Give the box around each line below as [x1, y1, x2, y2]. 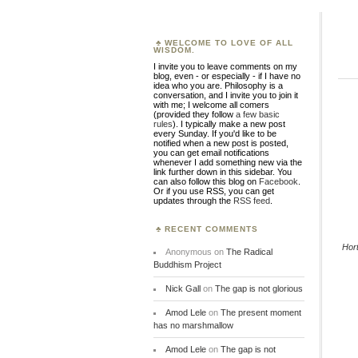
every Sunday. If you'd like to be [153, 129, 276, 138]
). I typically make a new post [173, 119, 285, 129]
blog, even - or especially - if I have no [153, 71, 300, 81]
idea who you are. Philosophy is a [153, 81, 283, 90]
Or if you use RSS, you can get [153, 186, 274, 196]
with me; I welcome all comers [153, 100, 269, 109]
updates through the [153, 196, 233, 205]
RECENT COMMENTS [165, 225, 258, 233]
